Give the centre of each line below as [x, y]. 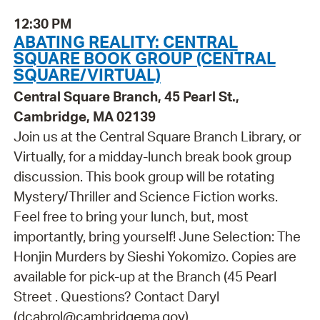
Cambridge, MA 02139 [84, 117]
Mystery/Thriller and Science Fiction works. [145, 197]
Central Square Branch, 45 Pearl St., [126, 97]
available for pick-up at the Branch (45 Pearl [145, 277]
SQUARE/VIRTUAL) [87, 75]
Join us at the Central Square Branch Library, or [157, 137]
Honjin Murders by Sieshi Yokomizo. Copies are [155, 257]
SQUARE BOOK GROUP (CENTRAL [144, 58]
